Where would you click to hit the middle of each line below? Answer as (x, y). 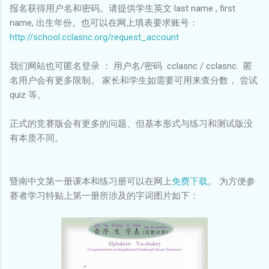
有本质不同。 (37, 138)
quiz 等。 (28, 95)
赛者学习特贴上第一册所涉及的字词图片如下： (104, 196)
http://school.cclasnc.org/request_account (94, 38)
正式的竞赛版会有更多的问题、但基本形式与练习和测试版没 (131, 124)
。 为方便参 (231, 182)
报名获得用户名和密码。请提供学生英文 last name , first (122, 9)
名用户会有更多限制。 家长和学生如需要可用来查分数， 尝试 (134, 81)
